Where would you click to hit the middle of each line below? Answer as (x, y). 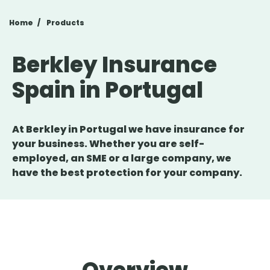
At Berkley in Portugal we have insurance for (128, 129)
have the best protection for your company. (127, 172)
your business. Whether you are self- (108, 143)
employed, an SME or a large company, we (122, 158)
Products (65, 22)
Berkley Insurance (115, 64)
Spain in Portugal (108, 90)
